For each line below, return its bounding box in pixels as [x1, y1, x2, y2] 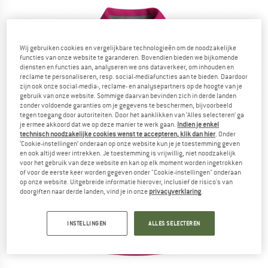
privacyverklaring [149, 187, 202, 196]
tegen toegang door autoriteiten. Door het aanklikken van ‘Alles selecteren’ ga [20, 111, 245, 120]
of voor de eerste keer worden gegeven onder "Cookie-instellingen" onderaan [20, 168, 242, 177]
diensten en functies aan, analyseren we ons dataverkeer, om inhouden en [20, 63, 234, 72]
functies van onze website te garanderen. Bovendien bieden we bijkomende [20, 53, 239, 62]
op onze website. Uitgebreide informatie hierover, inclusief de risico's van [20, 178, 233, 187]
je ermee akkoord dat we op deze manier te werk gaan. [20, 120, 178, 129]
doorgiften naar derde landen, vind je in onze [20, 187, 150, 196]
